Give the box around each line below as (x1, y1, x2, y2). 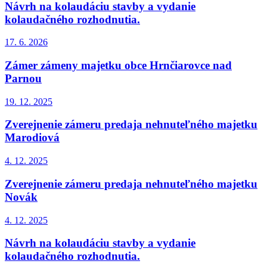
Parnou (5, 72, 42, 85)
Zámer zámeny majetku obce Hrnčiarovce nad (5, 59, 232, 72)
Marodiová (5, 131, 60, 144)
